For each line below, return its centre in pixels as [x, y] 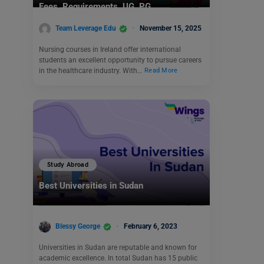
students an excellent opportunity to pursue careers [120, 60]
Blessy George [78, 227]
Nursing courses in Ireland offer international [110, 49]
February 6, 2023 [151, 227]
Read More [161, 71]
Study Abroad [68, 165]
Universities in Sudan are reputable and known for [118, 247]
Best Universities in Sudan [91, 186]
